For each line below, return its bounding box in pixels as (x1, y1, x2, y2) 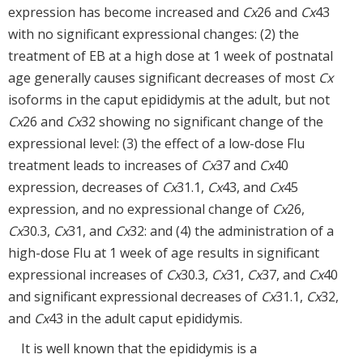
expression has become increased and (8, 3, 242, 22)
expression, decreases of (8, 178, 162, 197)
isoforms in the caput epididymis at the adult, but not (8, 91, 330, 109)
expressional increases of (8, 266, 166, 284)
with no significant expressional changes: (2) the (8, 25, 299, 44)
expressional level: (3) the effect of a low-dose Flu (8, 135, 305, 153)
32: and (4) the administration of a (130, 222, 334, 241)
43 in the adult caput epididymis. (49, 310, 242, 328)
